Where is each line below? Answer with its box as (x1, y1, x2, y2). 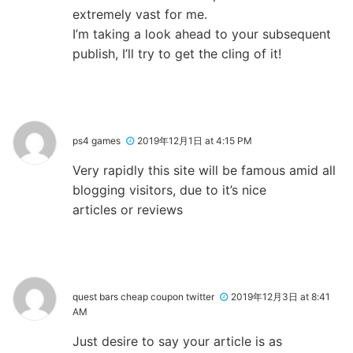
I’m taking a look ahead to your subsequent (72, 25, 331, 42)
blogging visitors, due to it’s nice (72, 181, 266, 198)
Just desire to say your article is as (72, 333, 282, 349)
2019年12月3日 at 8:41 (231, 290, 330, 303)
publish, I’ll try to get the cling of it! (72, 45, 281, 61)
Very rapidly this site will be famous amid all (72, 162, 336, 178)
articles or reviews (72, 201, 183, 217)
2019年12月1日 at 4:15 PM (137, 134, 252, 147)
